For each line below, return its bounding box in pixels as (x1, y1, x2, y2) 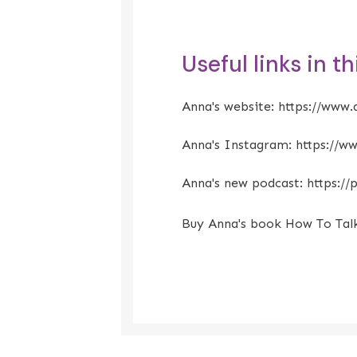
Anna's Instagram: (182, 137, 296, 153)
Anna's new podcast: (182, 175, 307, 191)
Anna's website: (182, 99, 278, 115)
